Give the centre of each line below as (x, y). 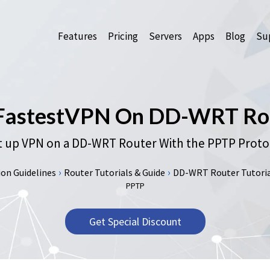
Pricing (118, 36)
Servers (161, 36)
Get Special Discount (130, 221)
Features (73, 36)
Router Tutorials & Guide (110, 172)
